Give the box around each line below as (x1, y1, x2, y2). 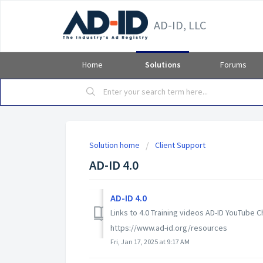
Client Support (155, 140, 205, 150)
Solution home (89, 140, 141, 150)
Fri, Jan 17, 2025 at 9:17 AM (110, 237, 190, 246)
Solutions (144, 59, 181, 70)
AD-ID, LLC (154, 18, 206, 32)
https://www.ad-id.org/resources (110, 222, 227, 233)
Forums (220, 59, 247, 70)
